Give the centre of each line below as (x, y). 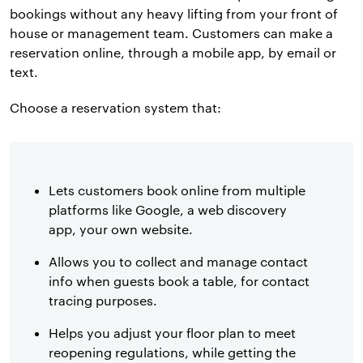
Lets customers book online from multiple (177, 190)
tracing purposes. (103, 301)
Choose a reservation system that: (115, 108)
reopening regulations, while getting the (172, 352)
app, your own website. (121, 229)
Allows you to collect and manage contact (178, 262)
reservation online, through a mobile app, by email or (173, 53)
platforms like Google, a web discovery (168, 210)
